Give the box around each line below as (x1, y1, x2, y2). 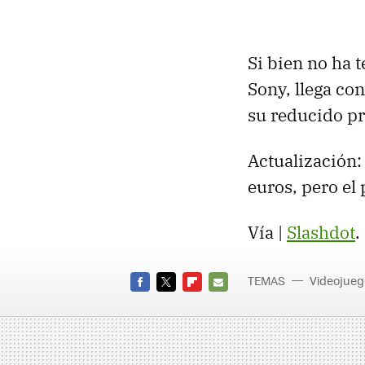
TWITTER (156, 293, 201, 309)
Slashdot (287, 221, 355, 244)
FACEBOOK (130, 293, 185, 309)
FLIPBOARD (182, 293, 241, 309)
